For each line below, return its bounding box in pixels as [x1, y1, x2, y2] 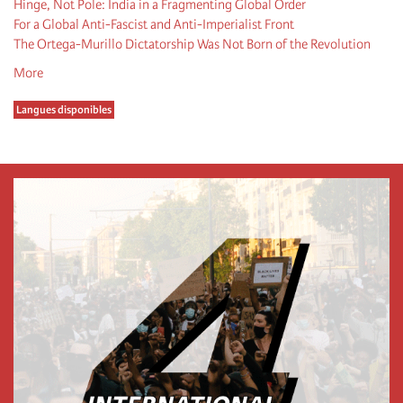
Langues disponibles [16, 103, 112, 116]
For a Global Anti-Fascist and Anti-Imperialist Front [13, 15, 294, 32]
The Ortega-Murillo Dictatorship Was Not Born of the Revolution [13, 35, 371, 52]
